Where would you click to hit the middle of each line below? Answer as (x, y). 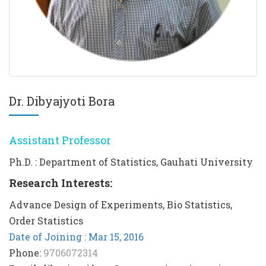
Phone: (26, 253)
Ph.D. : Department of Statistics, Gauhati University (131, 162)
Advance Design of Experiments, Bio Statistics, (121, 205)
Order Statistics (46, 221)
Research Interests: (61, 183)
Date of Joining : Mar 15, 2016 (76, 237)
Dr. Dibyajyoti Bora (62, 101)
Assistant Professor (60, 140)
